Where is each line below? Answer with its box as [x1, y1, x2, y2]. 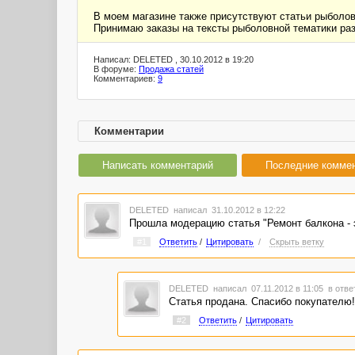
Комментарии [94, 125, 164, 137]
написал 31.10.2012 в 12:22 [170, 205, 285, 215]
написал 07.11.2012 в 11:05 [210, 283, 328, 293]
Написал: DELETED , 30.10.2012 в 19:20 [94, 55, 254, 64]
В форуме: [94, 64, 139, 74]
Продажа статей [139, 64, 204, 74]
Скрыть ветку [269, 237, 324, 246]
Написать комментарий [102, 159, 213, 171]
